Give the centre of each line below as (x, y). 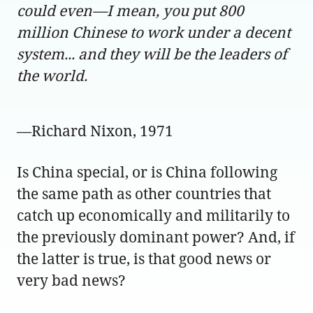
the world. (52, 75)
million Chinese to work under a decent (154, 32)
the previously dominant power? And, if (156, 236)
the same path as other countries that (144, 193)
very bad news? (71, 280)
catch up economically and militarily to (153, 215)
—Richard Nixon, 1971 (95, 130)
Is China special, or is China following (147, 172)
